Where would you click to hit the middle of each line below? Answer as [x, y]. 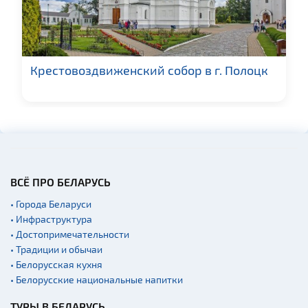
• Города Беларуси [51, 204]
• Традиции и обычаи [56, 250]
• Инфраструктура [51, 219]
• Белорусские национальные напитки [97, 280]
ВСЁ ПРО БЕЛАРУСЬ [60, 182]
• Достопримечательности [70, 234]
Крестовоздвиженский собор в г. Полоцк [149, 70]
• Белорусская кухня [56, 265]
